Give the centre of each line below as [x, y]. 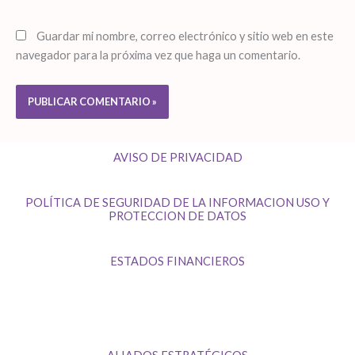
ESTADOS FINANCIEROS [177, 261]
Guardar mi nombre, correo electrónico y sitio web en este [185, 36]
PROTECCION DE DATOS [177, 216]
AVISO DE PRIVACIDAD [177, 157]
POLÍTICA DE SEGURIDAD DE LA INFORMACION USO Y [177, 202]
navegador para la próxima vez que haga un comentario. [158, 55]
